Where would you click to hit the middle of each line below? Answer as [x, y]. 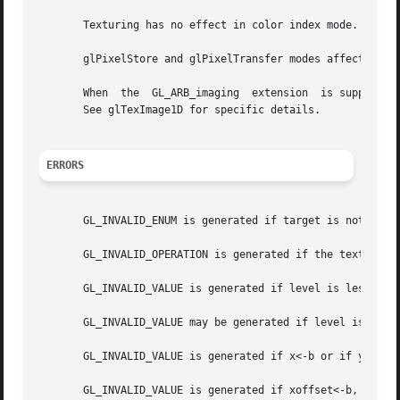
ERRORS [66, 166]
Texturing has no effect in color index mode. [199, 25]
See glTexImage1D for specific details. [180, 110]
